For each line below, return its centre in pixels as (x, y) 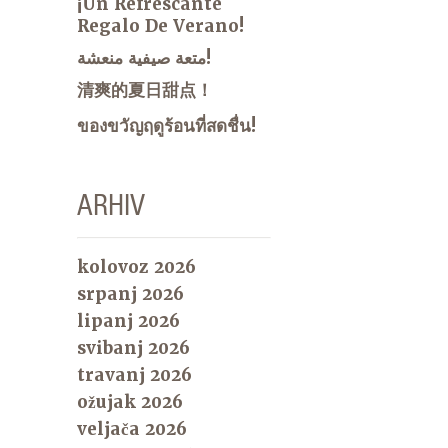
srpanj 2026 (131, 293)
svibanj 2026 (134, 347)
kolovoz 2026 (137, 266)
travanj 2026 (135, 374)
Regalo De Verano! (161, 25)
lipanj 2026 (129, 320)
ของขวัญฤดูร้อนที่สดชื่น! (167, 125)
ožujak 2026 (130, 401)
